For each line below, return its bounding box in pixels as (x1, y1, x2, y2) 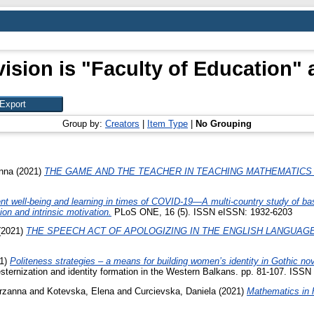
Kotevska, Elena (47, 285, 114, 296)
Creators (105, 118, 139, 129)
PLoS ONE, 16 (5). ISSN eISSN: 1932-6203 (111, 206, 292, 217)
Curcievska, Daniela (135, 285, 216, 296)
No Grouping (196, 118, 252, 129)
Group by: (62, 118, 105, 129)
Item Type (147, 118, 188, 129)
